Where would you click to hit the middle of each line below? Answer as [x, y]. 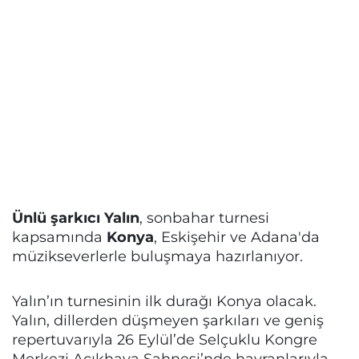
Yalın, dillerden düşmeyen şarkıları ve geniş [168, 320]
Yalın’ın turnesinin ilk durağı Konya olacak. [164, 301]
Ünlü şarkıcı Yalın [76, 217]
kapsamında [59, 236]
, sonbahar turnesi [204, 217]
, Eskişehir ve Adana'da [237, 236]
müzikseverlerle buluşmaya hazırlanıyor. [157, 256]
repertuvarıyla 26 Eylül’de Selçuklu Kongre [165, 339]
